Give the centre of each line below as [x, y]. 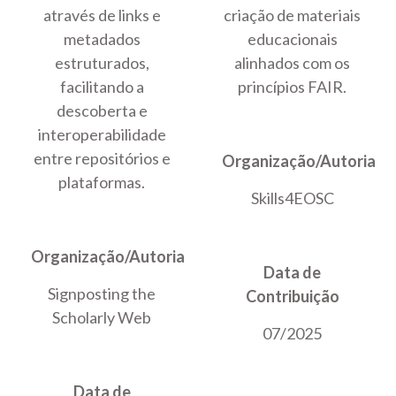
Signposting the [102, 294]
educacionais [292, 39]
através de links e [102, 15]
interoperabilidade [102, 135]
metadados [102, 39]
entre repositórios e [102, 159]
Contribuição [292, 297]
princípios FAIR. [293, 87]
